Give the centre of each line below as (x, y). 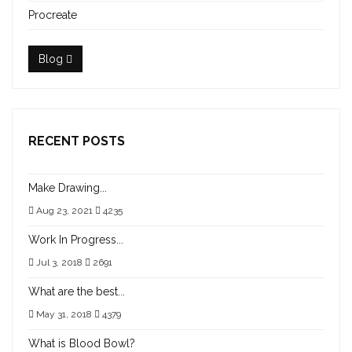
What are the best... (77, 291)
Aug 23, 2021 (64, 211)
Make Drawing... (68, 188)
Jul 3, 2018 (59, 262)
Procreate (53, 15)
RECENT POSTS (77, 141)
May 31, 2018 (64, 314)
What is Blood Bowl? (82, 343)
